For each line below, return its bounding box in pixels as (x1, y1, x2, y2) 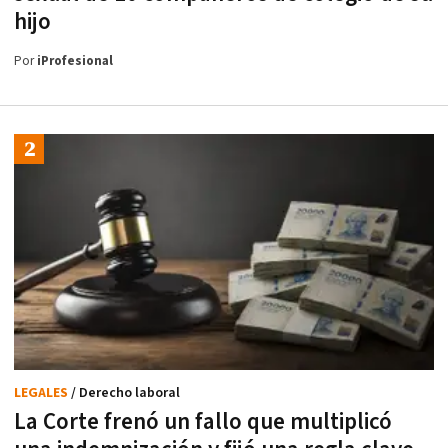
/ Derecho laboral (71, 384, 180, 403)
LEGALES (14, 384, 71, 403)
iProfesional (37, 52, 113, 70)
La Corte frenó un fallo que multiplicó (14, 407, 392, 438)
